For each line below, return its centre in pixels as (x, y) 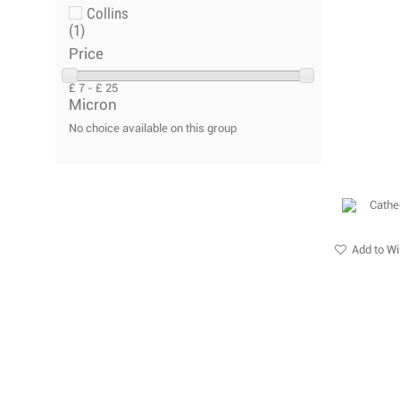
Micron (93, 105)
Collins (108, 14)
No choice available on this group (153, 129)
